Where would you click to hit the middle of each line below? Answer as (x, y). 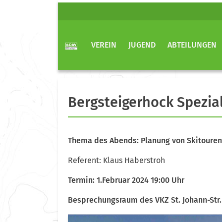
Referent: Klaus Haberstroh (116, 160)
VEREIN (104, 45)
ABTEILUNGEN (192, 45)
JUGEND (142, 45)
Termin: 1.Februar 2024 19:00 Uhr (126, 180)
